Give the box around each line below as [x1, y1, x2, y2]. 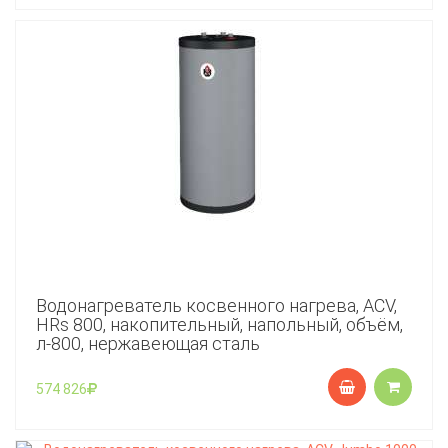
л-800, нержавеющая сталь [36, 333, 260, 354]
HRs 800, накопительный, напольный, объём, [36, 314, 403, 335]
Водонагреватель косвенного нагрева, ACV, [36, 295, 397, 316]
